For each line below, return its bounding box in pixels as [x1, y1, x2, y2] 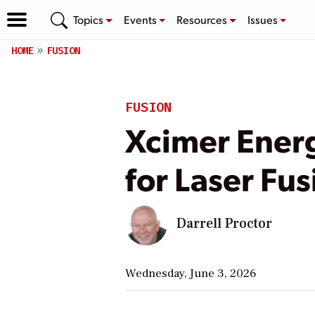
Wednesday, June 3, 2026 [124, 265, 257, 281]
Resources [176, 11, 230, 27]
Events [123, 11, 159, 27]
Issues [247, 11, 280, 27]
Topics [73, 11, 105, 27]
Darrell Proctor [176, 214, 272, 233]
